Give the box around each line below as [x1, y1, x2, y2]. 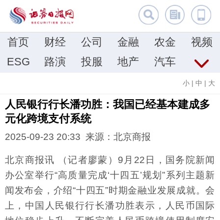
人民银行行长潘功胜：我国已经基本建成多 [5, 98, 210, 110]
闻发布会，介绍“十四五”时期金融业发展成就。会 [5, 185, 215, 196]
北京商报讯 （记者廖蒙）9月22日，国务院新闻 [5, 155, 215, 165]
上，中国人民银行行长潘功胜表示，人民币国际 [5, 200, 215, 211]
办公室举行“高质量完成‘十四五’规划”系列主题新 [5, 170, 215, 181]
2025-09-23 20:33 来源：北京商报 [5, 132, 151, 142]
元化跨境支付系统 [5, 112, 91, 125]
